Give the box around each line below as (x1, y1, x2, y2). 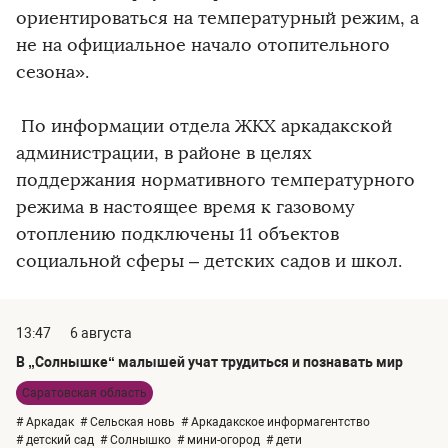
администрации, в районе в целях (16, 142, 312, 165)
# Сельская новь (80, 415, 175, 430)
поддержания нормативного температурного (16, 169, 415, 192)
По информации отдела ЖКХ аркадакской (16, 115, 392, 138)
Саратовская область (22, 386, 147, 401)
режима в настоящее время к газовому (16, 196, 355, 219)
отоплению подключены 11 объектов (16, 223, 339, 246)
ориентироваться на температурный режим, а (16, 7, 419, 30)
